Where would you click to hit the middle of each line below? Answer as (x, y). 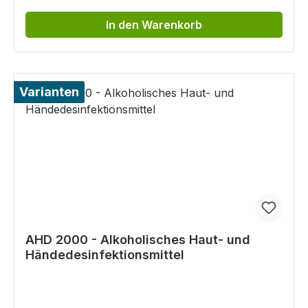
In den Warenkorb (154, 25)
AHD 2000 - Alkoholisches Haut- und (138, 240)
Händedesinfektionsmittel (105, 255)
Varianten (49, 92)
